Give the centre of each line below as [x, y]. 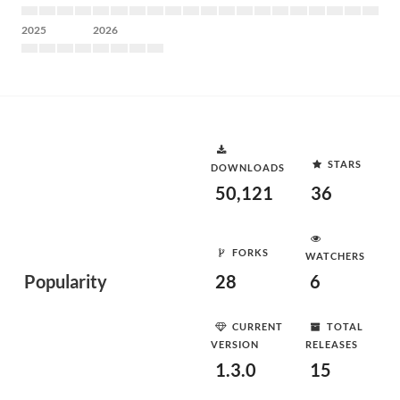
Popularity [66, 281]
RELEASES [332, 344]
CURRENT [258, 326]
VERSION [235, 344]
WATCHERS [335, 256]
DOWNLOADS [248, 167]
